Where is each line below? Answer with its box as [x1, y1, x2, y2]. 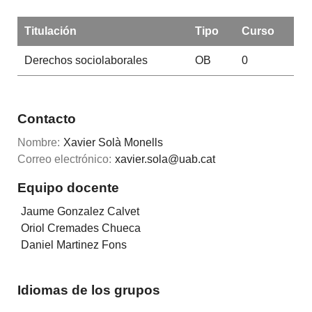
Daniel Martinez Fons [21, 239, 127, 251]
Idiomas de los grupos [17, 282, 161, 297]
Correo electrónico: [17, 153, 112, 166]
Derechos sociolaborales [24, 54, 148, 66]
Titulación [24, 25, 77, 37]
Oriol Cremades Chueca [21, 222, 141, 235]
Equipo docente [17, 180, 120, 195]
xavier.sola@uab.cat [115, 153, 216, 166]
